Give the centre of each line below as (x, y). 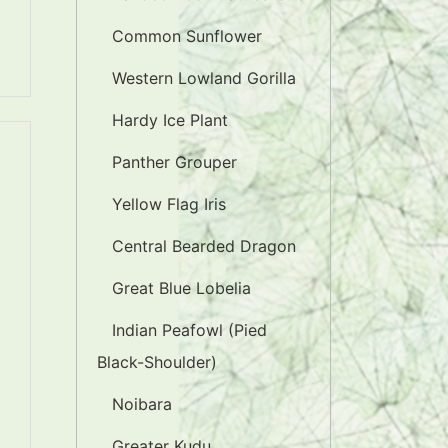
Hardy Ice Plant (170, 120)
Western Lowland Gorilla (204, 78)
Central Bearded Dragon (204, 246)
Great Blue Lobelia (181, 288)
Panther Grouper (174, 162)
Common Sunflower (187, 36)
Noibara (142, 404)
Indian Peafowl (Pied (189, 330)
